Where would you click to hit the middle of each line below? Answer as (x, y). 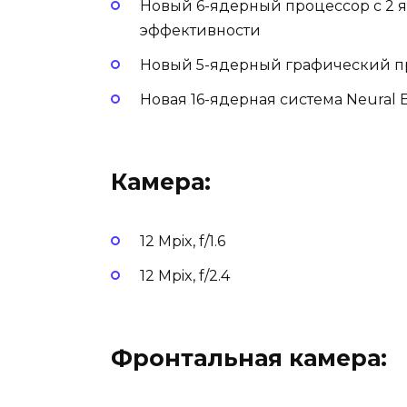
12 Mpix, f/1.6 (183, 241)
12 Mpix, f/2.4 (185, 275)
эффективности (200, 30)
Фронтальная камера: (249, 357)
